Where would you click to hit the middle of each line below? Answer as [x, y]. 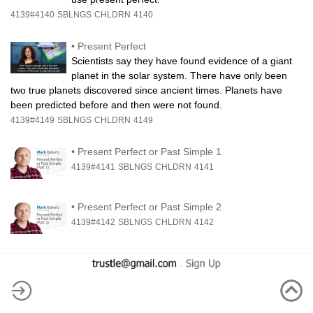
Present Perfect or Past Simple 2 [150, 206]
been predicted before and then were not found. [116, 104]
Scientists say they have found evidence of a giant [182, 60]
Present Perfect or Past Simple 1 [150, 151]
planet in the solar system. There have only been [180, 75]
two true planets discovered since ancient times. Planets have [146, 90]
